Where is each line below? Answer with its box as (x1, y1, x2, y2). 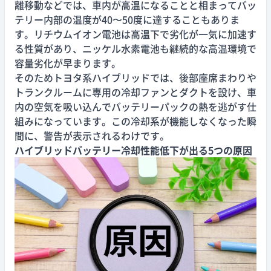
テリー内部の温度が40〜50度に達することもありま (15, 12, 240, 27)
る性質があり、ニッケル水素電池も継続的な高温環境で (15, 41, 256, 56)
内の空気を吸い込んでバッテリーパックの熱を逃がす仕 (15, 99, 256, 114)
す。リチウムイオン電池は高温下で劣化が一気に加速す (15, 27, 256, 41)
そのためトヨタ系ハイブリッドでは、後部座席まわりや (15, 70, 256, 85)
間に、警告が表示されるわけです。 (15, 128, 169, 143)
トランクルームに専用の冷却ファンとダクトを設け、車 (15, 85, 256, 99)
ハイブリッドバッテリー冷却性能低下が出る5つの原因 (15, 143, 252, 157)
